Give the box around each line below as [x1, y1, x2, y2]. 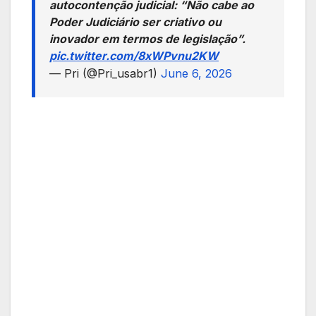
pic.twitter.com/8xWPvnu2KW [49, 49, 219, 63]
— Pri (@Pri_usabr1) [49, 66, 161, 81]
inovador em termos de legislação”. [49, 32, 245, 47]
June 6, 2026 [161, 66, 232, 81]
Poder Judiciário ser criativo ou [49, 15, 221, 30]
